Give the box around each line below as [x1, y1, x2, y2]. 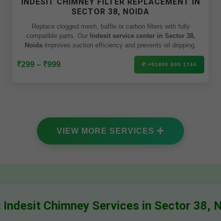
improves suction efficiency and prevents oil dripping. [42, 41, 196, 49]
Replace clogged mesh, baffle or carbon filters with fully [31, 23, 190, 30]
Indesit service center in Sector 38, [89, 32, 195, 39]
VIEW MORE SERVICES [57, 127, 157, 135]
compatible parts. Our [77, 32, 90, 39]
